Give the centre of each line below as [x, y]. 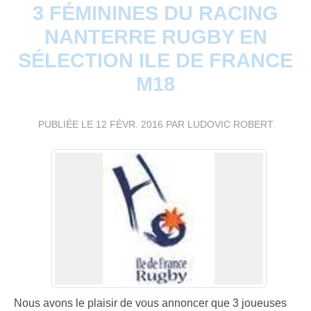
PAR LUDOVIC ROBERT [218, 124]
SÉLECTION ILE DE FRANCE [155, 60]
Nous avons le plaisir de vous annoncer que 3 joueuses [150, 303]
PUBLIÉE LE [67, 124]
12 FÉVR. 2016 [129, 124]
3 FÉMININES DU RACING [155, 13]
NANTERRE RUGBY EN [155, 36]
